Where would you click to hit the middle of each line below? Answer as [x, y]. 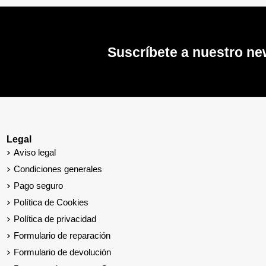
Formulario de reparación [62, 235]
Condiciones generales [58, 169]
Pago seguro [39, 185]
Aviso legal [35, 152]
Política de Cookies [51, 202]
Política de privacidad [55, 218]
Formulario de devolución [63, 252]
